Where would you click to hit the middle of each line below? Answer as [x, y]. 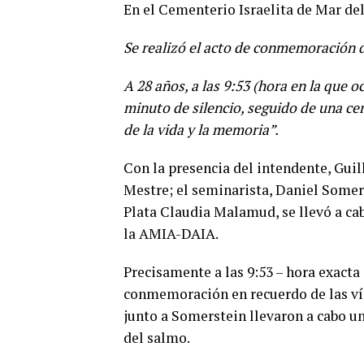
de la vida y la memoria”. [201, 130]
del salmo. [157, 338]
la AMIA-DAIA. [171, 234]
